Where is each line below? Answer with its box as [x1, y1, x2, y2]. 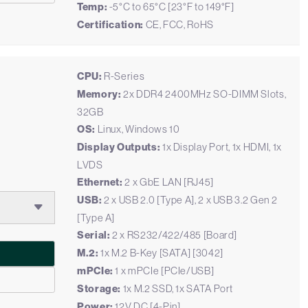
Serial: [77, 229, 111, 241]
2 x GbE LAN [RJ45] [122, 176, 214, 188]
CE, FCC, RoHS [143, 19, 214, 30]
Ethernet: [77, 176, 123, 188]
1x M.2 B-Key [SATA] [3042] [98, 247, 223, 258]
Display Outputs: [77, 141, 161, 153]
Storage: [77, 283, 122, 295]
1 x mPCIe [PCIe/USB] [113, 265, 214, 276]
